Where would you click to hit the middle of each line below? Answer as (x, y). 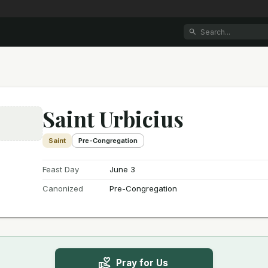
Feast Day (61, 169)
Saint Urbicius (113, 118)
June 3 (123, 169)
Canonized (63, 188)
